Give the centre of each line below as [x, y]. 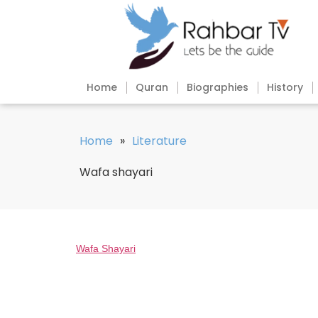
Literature [159, 141]
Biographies [218, 88]
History [285, 88]
